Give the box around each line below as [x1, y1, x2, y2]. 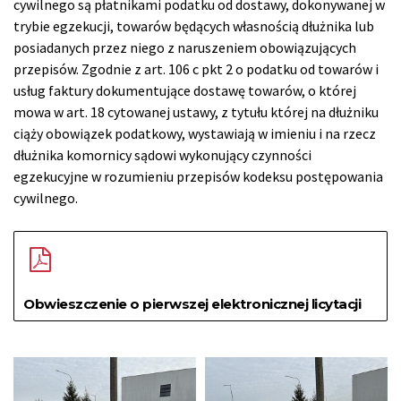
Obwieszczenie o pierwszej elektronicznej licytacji [23, 294, 361, 312]
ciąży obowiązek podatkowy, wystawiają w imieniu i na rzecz [13, 124, 376, 142]
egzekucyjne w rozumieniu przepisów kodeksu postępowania [13, 166, 383, 185]
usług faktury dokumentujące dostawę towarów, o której [13, 81, 356, 99]
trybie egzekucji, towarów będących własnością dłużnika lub [13, 16, 374, 35]
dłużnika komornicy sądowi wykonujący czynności [13, 145, 311, 164]
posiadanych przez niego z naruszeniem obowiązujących [13, 38, 356, 56]
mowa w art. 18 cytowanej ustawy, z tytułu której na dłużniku [13, 102, 379, 121]
